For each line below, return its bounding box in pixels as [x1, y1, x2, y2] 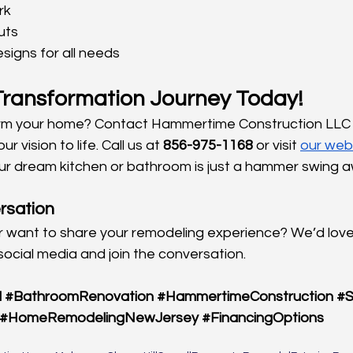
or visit [253, 137, 297, 153]
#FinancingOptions [202, 310, 324, 325]
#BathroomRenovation [5, 288, 154, 304]
